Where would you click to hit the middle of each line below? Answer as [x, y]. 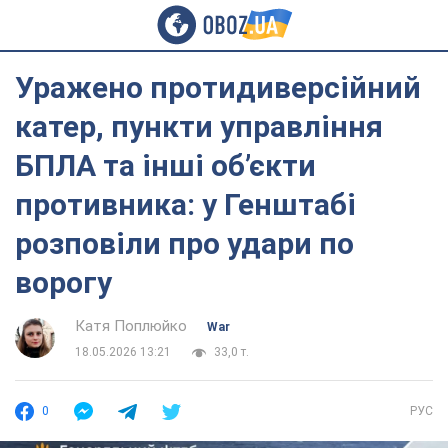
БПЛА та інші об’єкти [165, 165]
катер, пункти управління [199, 126]
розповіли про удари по [184, 243]
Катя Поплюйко [131, 326]
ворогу [63, 282]
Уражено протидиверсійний [218, 87]
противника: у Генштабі [185, 204]
